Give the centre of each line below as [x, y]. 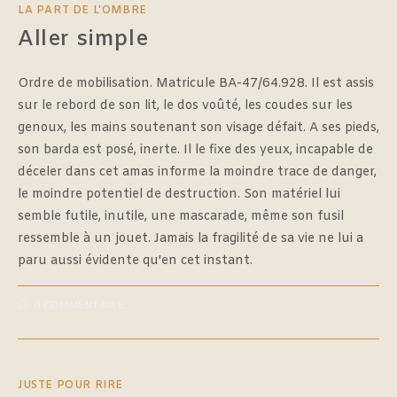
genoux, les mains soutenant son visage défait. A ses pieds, [198, 128]
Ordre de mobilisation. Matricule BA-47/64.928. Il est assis [196, 83]
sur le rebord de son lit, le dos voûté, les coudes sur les [185, 105]
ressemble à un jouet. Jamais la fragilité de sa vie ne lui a [191, 238]
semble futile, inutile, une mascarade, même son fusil [181, 216]
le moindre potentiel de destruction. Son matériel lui [179, 194]
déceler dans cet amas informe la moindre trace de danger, [197, 172]
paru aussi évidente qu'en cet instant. [135, 261]
